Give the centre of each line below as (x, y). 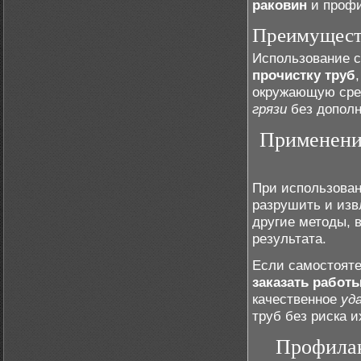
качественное (297, 299)
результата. (289, 239)
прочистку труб (304, 75)
